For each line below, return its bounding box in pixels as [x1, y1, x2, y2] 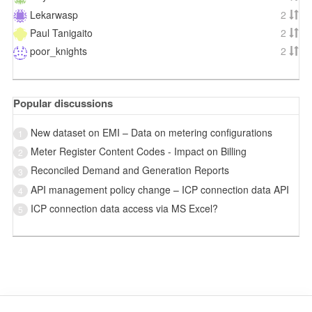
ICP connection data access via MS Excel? [30, 201, 218, 215]
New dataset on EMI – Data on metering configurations [30, 125, 272, 139]
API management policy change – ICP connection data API [30, 182, 289, 196]
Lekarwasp [29, 7, 78, 22]
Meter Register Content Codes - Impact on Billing [30, 143, 247, 158]
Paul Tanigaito [29, 25, 93, 40]
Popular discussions [13, 95, 113, 111]
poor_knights [29, 44, 87, 58]
